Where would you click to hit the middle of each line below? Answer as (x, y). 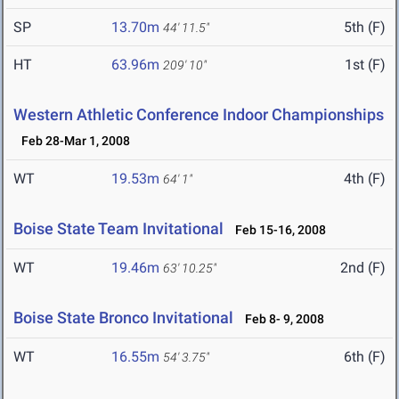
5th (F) (365, 28)
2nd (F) (363, 268)
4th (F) (365, 179)
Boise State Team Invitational (118, 229)
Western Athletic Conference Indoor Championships (199, 115)
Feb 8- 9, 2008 (281, 319)
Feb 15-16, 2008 (277, 230)
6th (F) (365, 357)
